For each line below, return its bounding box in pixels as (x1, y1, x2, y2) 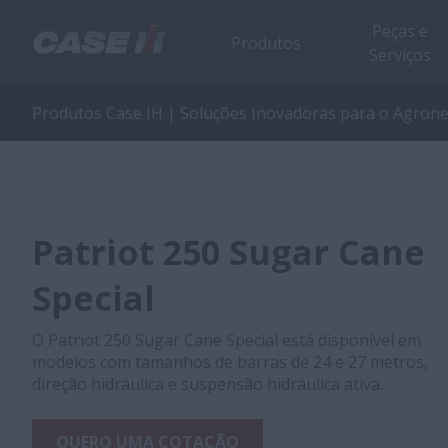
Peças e (372, 19, 429, 42)
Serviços (369, 43, 432, 66)
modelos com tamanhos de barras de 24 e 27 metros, (32, 351, 428, 373)
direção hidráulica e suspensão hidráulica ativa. (32, 373, 383, 395)
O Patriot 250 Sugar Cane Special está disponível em (32, 329, 421, 351)
